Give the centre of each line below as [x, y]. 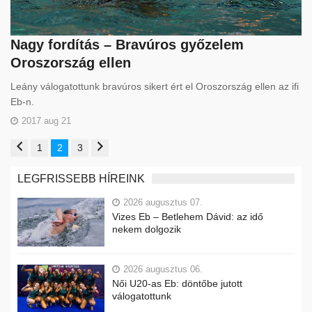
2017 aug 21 [46, 121]
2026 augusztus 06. [163, 269]
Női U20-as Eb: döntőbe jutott [177, 283]
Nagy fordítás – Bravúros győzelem [127, 45]
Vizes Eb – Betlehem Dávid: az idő [188, 217]
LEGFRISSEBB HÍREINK [81, 179]
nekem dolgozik [147, 229]
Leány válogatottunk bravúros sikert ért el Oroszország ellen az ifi [155, 87]
